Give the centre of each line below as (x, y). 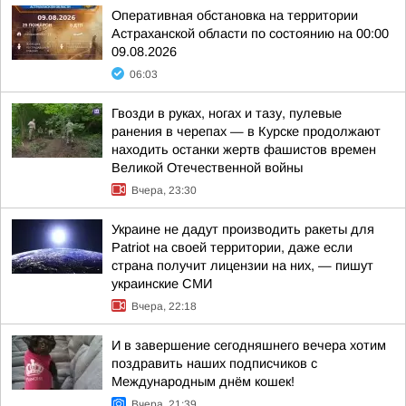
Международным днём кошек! (203, 382)
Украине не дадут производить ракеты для (243, 229)
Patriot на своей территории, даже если (232, 247)
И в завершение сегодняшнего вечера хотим (249, 345)
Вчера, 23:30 (164, 190)
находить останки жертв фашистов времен (244, 150)
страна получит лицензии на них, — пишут (242, 266)
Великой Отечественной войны (207, 168)
